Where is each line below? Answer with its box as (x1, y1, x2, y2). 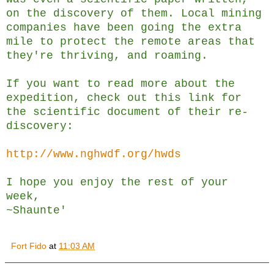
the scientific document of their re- (6, 106, 248, 119)
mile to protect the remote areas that (6, 35, 255, 48)
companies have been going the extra (6, 21, 242, 34)
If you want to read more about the (6, 78, 235, 91)
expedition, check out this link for (6, 92, 242, 105)
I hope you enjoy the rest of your (6, 176, 228, 189)
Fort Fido (11, 241, 46, 251)
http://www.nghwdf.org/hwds (6, 148, 181, 161)
